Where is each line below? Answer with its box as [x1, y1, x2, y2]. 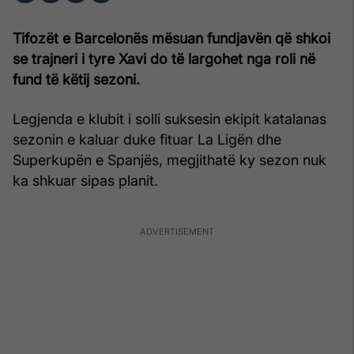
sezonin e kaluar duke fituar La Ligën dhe [13, 130, 281, 148]
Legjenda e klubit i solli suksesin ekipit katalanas [13, 110, 326, 127]
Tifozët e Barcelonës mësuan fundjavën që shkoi [13, 29, 330, 47]
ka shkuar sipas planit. [13, 171, 158, 189]
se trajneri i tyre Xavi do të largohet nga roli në [13, 50, 315, 67]
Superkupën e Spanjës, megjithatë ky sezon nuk [13, 151, 326, 168]
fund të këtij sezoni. [13, 70, 140, 88]
